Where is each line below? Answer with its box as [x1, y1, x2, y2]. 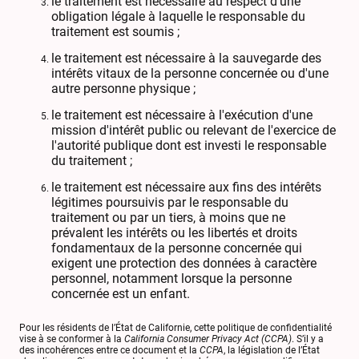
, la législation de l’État [224, 345, 320, 357]
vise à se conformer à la [19, 333, 124, 345]
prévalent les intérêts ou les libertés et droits [51, 224, 297, 240]
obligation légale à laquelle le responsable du [51, 8, 305, 24]
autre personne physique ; [51, 80, 196, 96]
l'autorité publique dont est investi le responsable [51, 137, 326, 153]
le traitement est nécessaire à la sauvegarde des [51, 50, 321, 66]
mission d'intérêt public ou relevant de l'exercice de [51, 122, 336, 138]
